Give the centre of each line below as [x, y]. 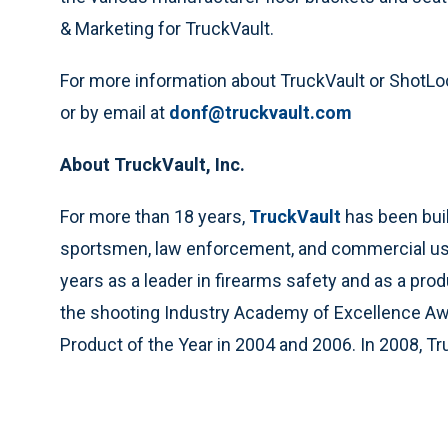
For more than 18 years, [154, 217]
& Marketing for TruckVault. [167, 29]
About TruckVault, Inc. [152, 165]
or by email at [114, 113]
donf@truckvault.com [260, 113]
